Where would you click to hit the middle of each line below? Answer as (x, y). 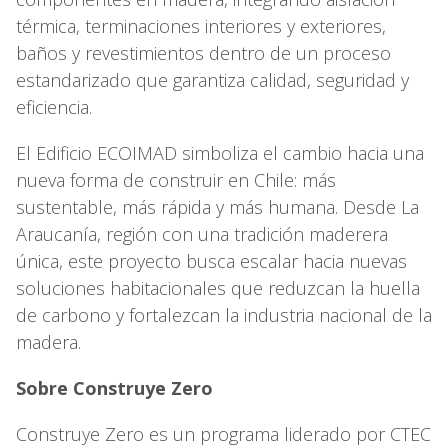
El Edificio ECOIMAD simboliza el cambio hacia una (220, 152)
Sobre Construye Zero (117, 387)
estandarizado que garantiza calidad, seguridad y (212, 79)
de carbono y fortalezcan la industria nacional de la (224, 314)
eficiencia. (56, 106)
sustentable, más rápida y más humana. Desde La (217, 206)
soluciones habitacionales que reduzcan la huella (218, 287)
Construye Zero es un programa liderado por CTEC (223, 433)
